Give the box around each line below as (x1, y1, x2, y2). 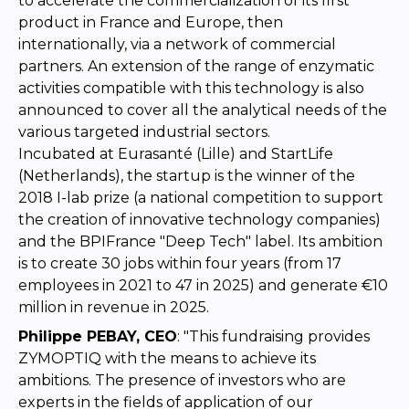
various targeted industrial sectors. (18, 122, 270, 141)
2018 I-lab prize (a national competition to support (18, 188, 383, 206)
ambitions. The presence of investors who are (18, 371, 346, 389)
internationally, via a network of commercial (18, 35, 336, 53)
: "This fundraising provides (177, 327, 370, 345)
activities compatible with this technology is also (18, 79, 364, 97)
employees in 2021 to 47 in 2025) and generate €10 (18, 276, 388, 294)
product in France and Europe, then (18, 13, 283, 31)
